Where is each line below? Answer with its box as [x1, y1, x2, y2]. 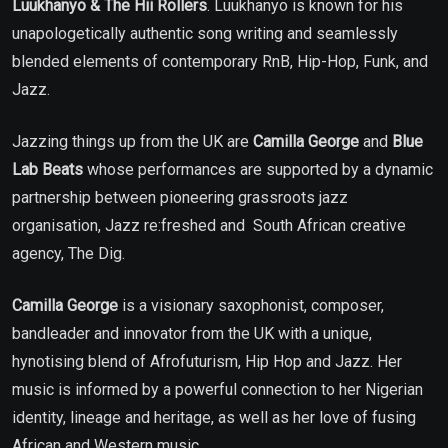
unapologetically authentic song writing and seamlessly [12, 24, 398, 44]
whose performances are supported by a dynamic [83, 160, 433, 180]
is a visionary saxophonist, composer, [118, 296, 384, 316]
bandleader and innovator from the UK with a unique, [12, 324, 372, 344]
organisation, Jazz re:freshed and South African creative [12, 216, 406, 236]
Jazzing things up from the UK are [12, 132, 253, 152]
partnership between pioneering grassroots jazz [12, 188, 348, 208]
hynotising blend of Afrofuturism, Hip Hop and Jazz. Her [12, 352, 402, 372]
